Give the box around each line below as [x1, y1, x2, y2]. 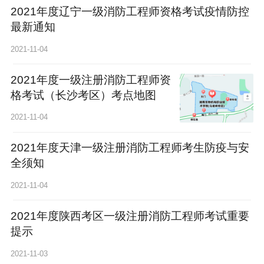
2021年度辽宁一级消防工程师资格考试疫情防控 [10, 5, 249, 18]
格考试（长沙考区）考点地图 [10, 88, 156, 101]
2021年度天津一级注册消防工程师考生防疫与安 [10, 141, 249, 154]
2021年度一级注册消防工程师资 [10, 73, 171, 86]
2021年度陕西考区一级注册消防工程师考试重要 [10, 210, 249, 223]
